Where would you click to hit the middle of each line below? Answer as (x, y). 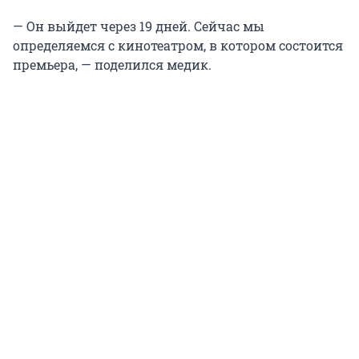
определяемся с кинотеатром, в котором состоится (178, 45)
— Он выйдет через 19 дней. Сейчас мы (139, 26)
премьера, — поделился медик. (112, 64)
